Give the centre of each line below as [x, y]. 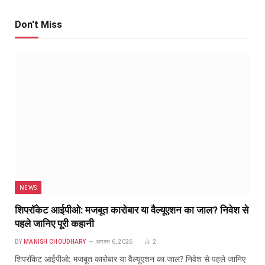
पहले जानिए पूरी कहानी [54, 223]
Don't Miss [38, 24]
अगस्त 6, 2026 [114, 241]
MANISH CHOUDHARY [55, 241]
